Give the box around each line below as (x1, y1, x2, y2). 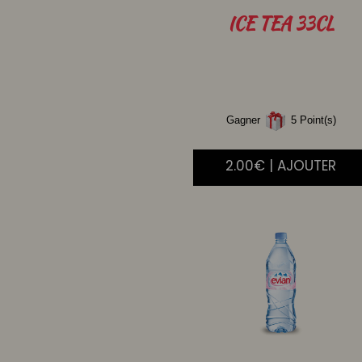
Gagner (225, 114, 263, 127)
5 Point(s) (287, 114, 336, 127)
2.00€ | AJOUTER (225, 156, 337, 176)
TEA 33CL (255, 11, 335, 37)
